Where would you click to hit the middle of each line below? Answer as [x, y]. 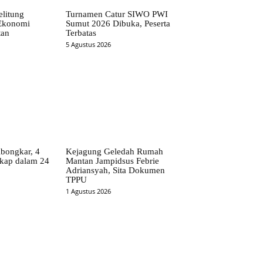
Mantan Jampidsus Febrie [113, 161]
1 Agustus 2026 [89, 191]
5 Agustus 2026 [89, 45]
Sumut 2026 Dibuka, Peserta [118, 24]
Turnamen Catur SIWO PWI [117, 14]
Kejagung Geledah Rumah [115, 151]
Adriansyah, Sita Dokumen [116, 170]
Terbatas [81, 33]
